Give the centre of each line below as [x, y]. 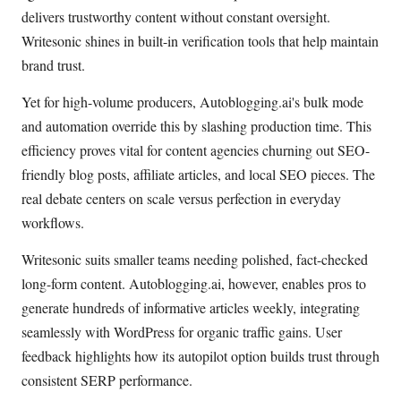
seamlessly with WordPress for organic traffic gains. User [182, 332]
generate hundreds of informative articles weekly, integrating [191, 308]
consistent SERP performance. [107, 380]
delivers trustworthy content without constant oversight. [176, 16]
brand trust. [53, 64]
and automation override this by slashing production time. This [196, 125]
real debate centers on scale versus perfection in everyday [181, 198]
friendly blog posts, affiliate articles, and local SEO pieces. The [198, 174]
